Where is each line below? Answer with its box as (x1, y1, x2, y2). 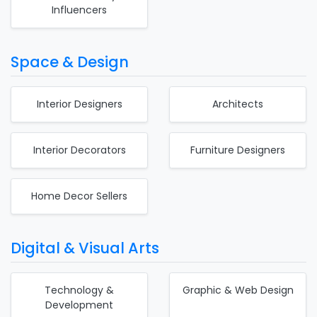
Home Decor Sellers (31, 188, 127, 203)
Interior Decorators (33, 142, 126, 157)
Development (45, 297, 113, 312)
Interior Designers (36, 96, 122, 111)
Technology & (45, 282, 114, 297)
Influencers (52, 2, 107, 17)
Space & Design (11, 51, 129, 72)
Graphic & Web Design (182, 282, 294, 297)
